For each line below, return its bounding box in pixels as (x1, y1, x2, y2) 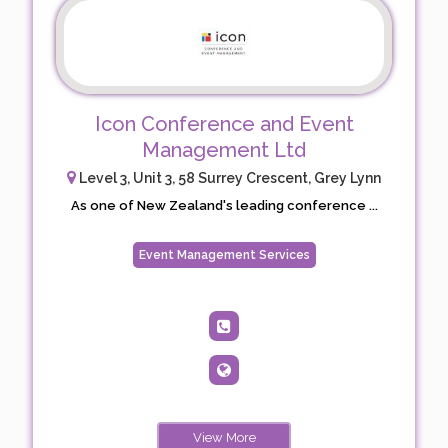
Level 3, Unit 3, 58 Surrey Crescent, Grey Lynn (76, 170, 381, 187)
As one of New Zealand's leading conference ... (70, 198, 378, 214)
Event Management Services (138, 248, 310, 263)
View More (192, 430, 256, 446)
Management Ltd (142, 138, 306, 163)
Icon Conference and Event (94, 112, 354, 137)
